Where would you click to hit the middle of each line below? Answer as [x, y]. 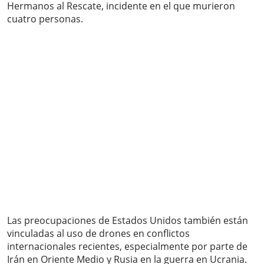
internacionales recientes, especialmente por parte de [127, 247]
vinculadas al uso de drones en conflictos [98, 234]
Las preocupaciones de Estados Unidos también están [128, 221]
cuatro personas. [45, 19]
